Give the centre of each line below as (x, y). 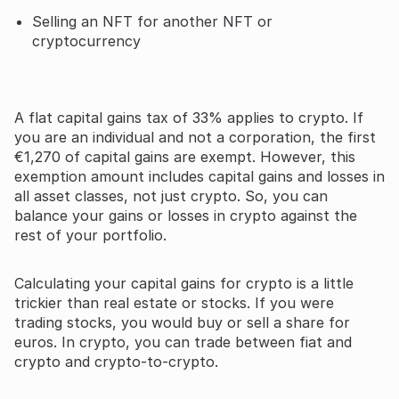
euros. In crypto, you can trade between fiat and (183, 342)
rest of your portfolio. (90, 235)
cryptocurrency (86, 41)
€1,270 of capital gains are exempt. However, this (185, 156)
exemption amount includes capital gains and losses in (199, 176)
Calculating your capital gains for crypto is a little (184, 283)
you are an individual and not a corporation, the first (195, 137)
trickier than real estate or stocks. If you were (174, 302)
